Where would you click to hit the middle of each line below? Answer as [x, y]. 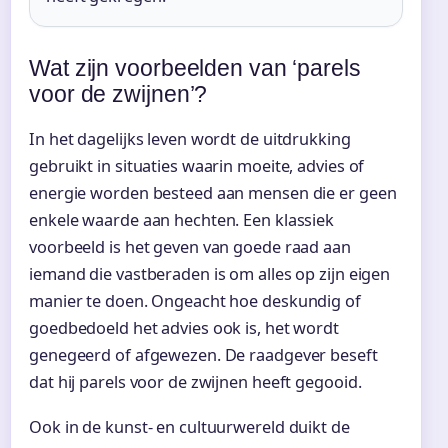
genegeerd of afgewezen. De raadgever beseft [203, 355]
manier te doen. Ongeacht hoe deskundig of [195, 301]
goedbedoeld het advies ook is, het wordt [184, 328]
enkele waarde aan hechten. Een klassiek [182, 220]
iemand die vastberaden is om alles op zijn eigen [210, 274]
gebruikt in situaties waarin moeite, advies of [197, 166]
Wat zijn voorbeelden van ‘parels [195, 68]
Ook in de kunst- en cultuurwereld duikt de [189, 426]
